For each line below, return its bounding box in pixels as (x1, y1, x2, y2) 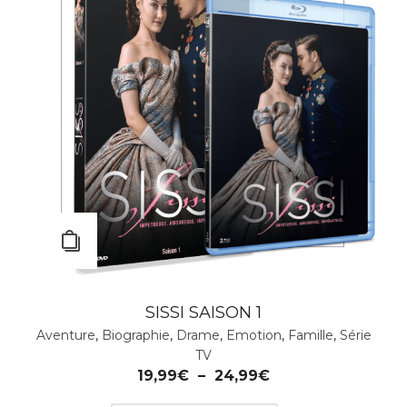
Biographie (101, 327, 170, 344)
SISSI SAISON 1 (145, 303, 262, 323)
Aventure (35, 327, 95, 344)
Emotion (225, 327, 282, 344)
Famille (287, 327, 333, 344)
